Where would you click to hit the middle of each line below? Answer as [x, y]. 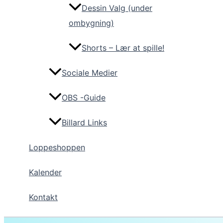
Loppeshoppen [57, 148]
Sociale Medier [90, 73]
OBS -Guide [84, 98]
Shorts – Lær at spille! [123, 48]
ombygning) [91, 23]
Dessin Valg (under [117, 8]
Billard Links [84, 123]
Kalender [45, 172]
